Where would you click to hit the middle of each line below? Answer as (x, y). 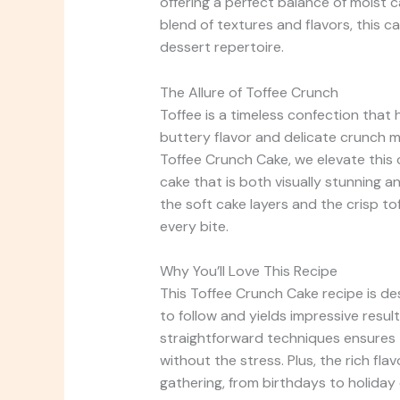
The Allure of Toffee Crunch (249, 92)
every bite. (194, 226)
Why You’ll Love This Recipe (248, 271)
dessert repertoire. (221, 46)
